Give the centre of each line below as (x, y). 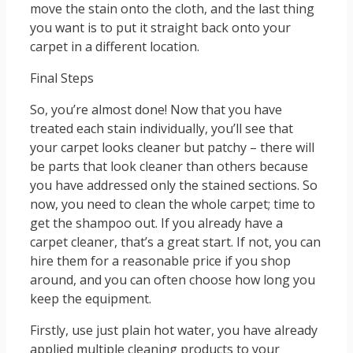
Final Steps (62, 78)
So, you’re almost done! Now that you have (156, 110)
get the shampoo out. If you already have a (156, 223)
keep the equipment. (91, 299)
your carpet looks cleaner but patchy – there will (172, 148)
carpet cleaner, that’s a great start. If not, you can (175, 242)
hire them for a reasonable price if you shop (160, 261)
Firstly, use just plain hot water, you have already (174, 331)
